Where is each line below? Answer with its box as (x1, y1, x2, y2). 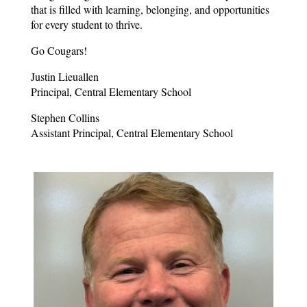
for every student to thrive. (31, 17, 143, 32)
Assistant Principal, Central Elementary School (31, 125, 233, 140)
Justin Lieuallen (31, 69, 99, 84)
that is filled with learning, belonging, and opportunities (31, 2, 269, 16)
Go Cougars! (31, 43, 87, 58)
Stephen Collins (31, 110, 99, 125)
